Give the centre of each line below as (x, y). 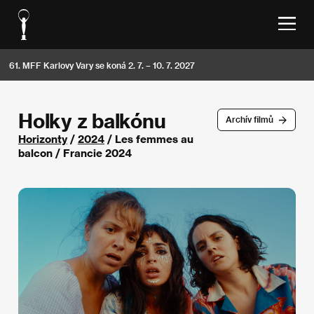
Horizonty (43, 139)
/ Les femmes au (149, 139)
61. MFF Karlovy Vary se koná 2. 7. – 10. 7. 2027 (102, 65)
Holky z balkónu (92, 120)
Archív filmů (249, 120)
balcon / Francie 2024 (75, 153)
